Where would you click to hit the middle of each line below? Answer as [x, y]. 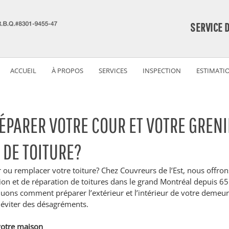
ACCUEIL [23, 71]
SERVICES [113, 71]
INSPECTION [162, 71]
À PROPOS [67, 71]
